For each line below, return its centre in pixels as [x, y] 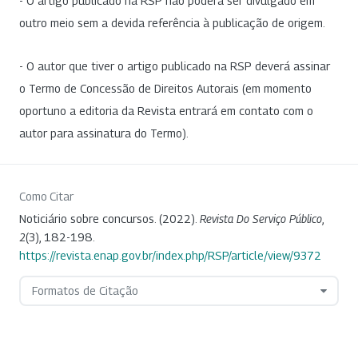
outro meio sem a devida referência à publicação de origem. [172, 23]
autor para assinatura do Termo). [104, 133]
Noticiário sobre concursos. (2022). [109, 218]
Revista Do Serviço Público [261, 218]
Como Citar [46, 196]
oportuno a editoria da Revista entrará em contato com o [166, 110]
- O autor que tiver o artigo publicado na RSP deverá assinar [175, 66]
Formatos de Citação [85, 290]
